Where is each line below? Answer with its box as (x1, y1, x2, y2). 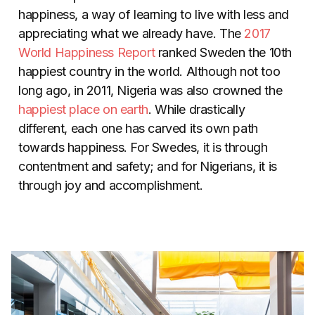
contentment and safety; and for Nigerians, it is (18, 158, 277, 174)
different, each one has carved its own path (18, 120, 258, 136)
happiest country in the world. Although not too (18, 63, 281, 79)
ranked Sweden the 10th (155, 44, 292, 60)
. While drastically (148, 101, 245, 117)
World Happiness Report (18, 44, 155, 60)
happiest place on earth (18, 101, 148, 117)
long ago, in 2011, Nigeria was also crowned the (18, 82, 283, 98)
